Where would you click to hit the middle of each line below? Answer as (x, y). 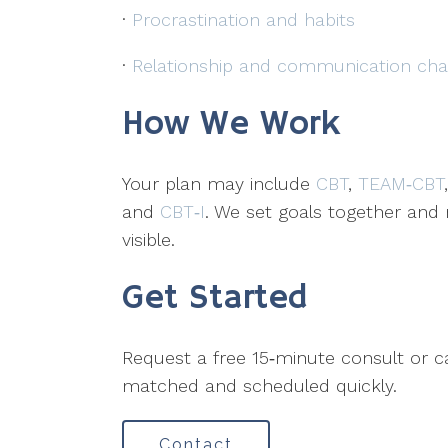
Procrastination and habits (243, 20)
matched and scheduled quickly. (259, 386)
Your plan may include (219, 184)
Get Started (214, 299)
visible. (148, 240)
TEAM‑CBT (401, 184)
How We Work (231, 125)
